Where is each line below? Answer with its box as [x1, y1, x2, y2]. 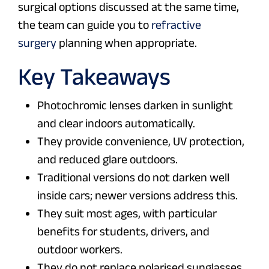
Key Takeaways [18, 63, 171, 90]
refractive [151, 18, 201, 32]
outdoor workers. [37, 243, 122, 256]
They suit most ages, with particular [37, 207, 217, 220]
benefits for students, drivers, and [37, 225, 210, 238]
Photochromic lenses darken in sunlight [37, 98, 233, 112]
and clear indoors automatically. [37, 116, 195, 130]
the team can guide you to [18, 18, 151, 32]
